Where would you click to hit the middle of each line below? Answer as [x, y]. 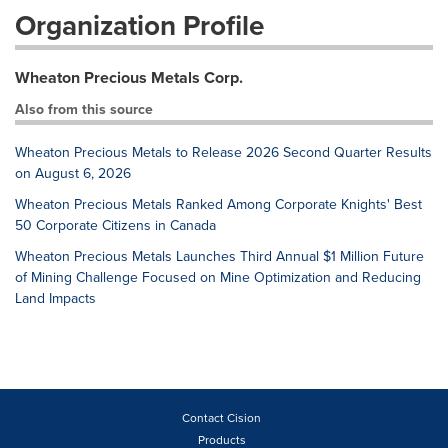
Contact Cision [221, 417]
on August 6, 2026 [73, 173]
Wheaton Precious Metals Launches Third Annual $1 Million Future [219, 256]
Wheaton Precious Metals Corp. [129, 77]
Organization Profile [139, 25]
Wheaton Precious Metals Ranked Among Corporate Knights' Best [218, 204]
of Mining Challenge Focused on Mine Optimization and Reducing [218, 277]
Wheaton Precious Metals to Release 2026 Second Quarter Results [223, 152]
